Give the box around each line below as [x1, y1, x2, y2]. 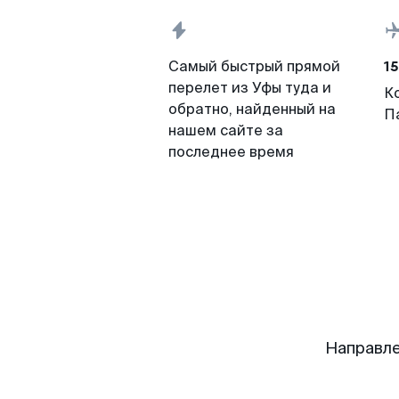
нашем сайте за [168, 121, 283, 140]
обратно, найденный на [168, 100, 336, 118]
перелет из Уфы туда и [168, 78, 331, 97]
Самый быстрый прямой [168, 57, 340, 76]
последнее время [168, 142, 294, 161]
